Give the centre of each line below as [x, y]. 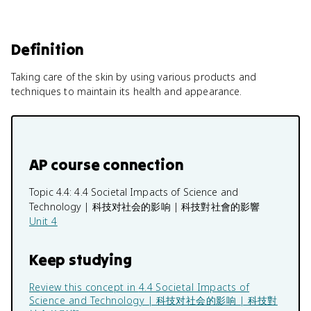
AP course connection [107, 165]
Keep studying [81, 260]
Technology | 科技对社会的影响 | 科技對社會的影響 [145, 207]
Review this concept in [84, 287]
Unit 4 [43, 221]
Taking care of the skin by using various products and [134, 77]
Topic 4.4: [52, 192]
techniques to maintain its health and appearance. [127, 91]
